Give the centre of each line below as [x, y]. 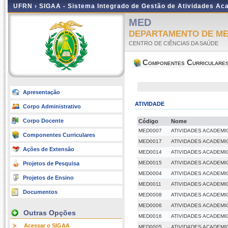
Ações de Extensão [49, 149]
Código [148, 121]
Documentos [40, 192]
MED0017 [150, 141]
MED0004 [150, 173]
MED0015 [150, 163]
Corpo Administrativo [52, 106]
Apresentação [41, 92]
